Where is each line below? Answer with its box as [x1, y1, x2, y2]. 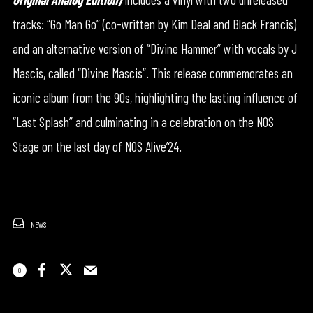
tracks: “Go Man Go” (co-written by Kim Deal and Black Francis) [12, 15, 296, 32]
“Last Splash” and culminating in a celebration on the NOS [12, 113, 274, 130]
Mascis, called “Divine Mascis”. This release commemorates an [12, 64, 293, 81]
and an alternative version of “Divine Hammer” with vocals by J [12, 40, 297, 57]
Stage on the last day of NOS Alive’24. [12, 138, 182, 154]
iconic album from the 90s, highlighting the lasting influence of [12, 89, 298, 105]
